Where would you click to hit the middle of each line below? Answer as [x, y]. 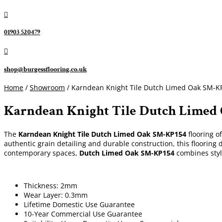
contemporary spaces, [42, 153]
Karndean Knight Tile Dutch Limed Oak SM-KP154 [102, 134]
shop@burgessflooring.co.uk [45, 69]
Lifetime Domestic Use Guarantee [79, 204]
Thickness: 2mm [51, 185]
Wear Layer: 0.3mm [56, 195]
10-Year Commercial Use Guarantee [83, 214]
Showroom [47, 88]
